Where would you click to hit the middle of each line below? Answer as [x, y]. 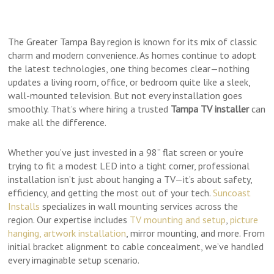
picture [244, 220]
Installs [24, 206]
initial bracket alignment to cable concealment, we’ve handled [136, 246]
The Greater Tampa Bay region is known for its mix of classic [133, 42]
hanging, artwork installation [67, 233]
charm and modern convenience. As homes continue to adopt [132, 55]
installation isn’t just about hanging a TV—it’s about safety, [130, 179]
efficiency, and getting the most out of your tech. [111, 193]
